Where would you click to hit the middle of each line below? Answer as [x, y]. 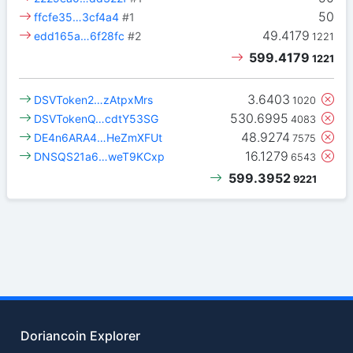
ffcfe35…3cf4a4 [77, 17]
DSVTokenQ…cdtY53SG [97, 119]
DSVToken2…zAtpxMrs [94, 100]
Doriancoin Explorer [81, 335]
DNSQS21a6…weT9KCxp [100, 157]
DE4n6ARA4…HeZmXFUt [98, 138]
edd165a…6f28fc [80, 36]
